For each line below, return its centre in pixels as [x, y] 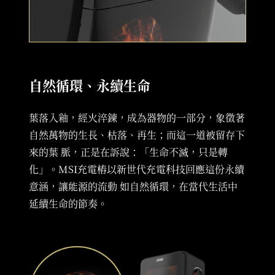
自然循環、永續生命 [90, 85]
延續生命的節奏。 [68, 204]
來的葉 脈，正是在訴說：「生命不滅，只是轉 [129, 152]
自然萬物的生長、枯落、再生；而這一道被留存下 [137, 135]
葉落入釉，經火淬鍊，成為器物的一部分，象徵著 [137, 118]
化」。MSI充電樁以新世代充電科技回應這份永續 [137, 169]
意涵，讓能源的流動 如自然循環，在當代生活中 [134, 187]
